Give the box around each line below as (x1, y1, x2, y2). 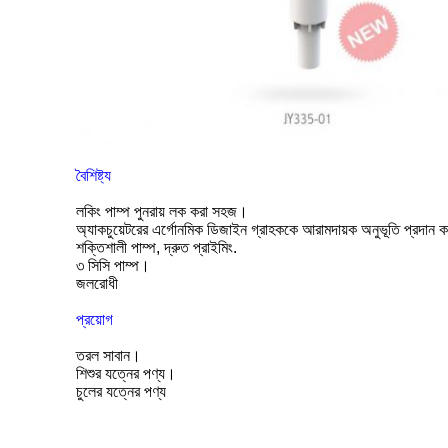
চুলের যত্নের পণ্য (76, 383, 166, 401)
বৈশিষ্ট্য (76, 167, 111, 185)
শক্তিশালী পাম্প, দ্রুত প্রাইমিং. (76, 239, 237, 257)
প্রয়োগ (76, 311, 113, 329)
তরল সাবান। (76, 347, 141, 365)
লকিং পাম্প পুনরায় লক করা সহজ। (76, 203, 248, 221)
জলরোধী (76, 275, 118, 293)
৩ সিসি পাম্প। (76, 257, 150, 275)
